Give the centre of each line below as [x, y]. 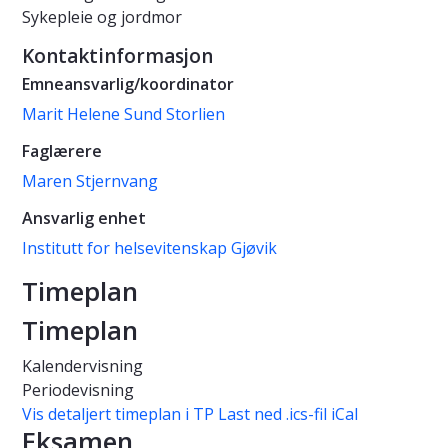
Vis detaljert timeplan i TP [118, 414]
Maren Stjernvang [90, 181]
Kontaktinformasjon [117, 56]
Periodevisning [78, 390]
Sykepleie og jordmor [102, 17]
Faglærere [62, 151]
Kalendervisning [82, 366]
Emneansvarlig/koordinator [128, 84]
